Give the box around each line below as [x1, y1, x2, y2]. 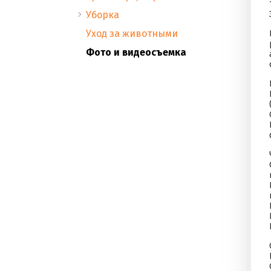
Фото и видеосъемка [86, 47, 186, 58]
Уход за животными [86, 28, 178, 39]
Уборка [86, 9, 119, 21]
